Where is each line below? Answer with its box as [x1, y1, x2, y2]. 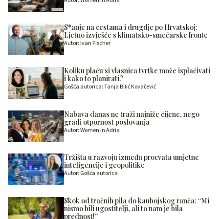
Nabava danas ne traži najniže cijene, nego [64, 109, 199, 119]
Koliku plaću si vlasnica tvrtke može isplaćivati [64, 66, 210, 76]
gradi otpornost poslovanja [64, 117, 150, 127]
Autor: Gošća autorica [64, 169, 118, 178]
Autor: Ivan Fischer [64, 39, 110, 48]
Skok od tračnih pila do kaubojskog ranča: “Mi [64, 196, 209, 205]
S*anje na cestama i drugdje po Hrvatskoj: [64, 22, 197, 32]
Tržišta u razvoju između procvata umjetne [64, 153, 199, 162]
